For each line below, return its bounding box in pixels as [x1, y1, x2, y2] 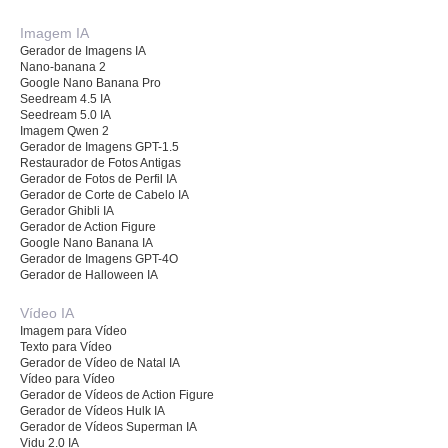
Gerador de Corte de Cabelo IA [20, 187, 189, 202]
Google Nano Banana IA [20, 235, 153, 250]
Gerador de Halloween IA [20, 267, 158, 282]
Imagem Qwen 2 [20, 123, 109, 138]
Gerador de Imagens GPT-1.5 [20, 139, 179, 154]
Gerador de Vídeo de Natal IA [20, 355, 180, 370]
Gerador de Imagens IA [20, 43, 146, 58]
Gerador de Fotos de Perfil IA [20, 171, 177, 186]
